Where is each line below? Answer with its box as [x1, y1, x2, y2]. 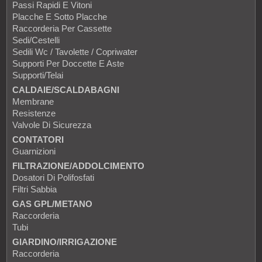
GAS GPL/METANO [12, 199, 92, 209]
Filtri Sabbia [12, 184, 57, 195]
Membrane [12, 96, 54, 107]
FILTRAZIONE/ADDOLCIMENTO [12, 161, 144, 171]
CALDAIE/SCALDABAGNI [12, 85, 119, 95]
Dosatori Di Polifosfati [12, 173, 94, 183]
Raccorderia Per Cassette [12, 23, 112, 34]
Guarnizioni [12, 146, 56, 157]
